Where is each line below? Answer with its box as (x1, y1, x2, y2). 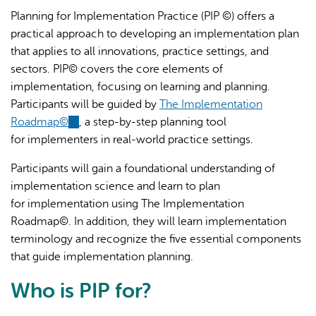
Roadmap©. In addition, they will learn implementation (11, 214, 286, 228)
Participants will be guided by (11, 97, 159, 111)
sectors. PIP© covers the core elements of (11, 62, 223, 75)
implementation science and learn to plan (11, 179, 220, 193)
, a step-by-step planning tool (79, 115, 226, 128)
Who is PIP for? (11, 279, 152, 303)
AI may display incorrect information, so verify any (11, 109, 262, 123)
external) (68, 150, 111, 164)
